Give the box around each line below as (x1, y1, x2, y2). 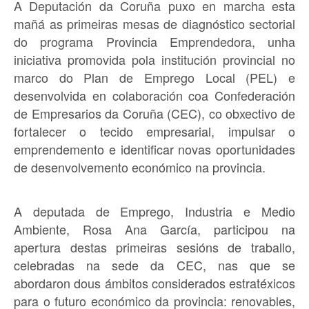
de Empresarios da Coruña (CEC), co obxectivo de (14, 103, 295, 122)
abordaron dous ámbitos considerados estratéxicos (14, 273, 295, 292)
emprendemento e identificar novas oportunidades (14, 139, 295, 158)
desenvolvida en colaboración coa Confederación (14, 86, 295, 104)
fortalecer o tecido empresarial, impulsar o (14, 121, 295, 140)
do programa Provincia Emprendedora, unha (14, 32, 295, 50)
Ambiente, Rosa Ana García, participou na (14, 219, 295, 238)
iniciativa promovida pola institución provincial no (14, 50, 295, 68)
